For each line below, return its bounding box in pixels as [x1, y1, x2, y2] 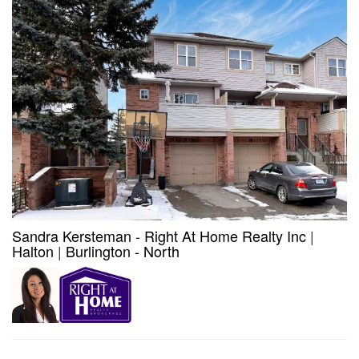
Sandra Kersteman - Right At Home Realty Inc [12, 225, 306, 247]
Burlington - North [66, 240, 179, 262]
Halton [12, 240, 54, 262]
